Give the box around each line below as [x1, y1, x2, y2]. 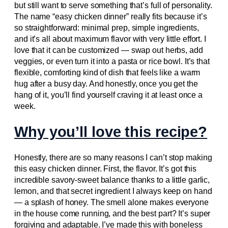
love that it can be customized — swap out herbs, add [14, 45, 203, 54]
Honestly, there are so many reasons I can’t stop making [14, 153, 212, 162]
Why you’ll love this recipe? [14, 124, 208, 140]
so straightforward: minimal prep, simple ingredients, [14, 23, 199, 32]
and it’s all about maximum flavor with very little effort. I [14, 34, 206, 43]
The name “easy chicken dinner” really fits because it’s [14, 12, 207, 21]
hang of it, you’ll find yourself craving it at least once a [14, 90, 203, 99]
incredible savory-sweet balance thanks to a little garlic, [14, 176, 210, 185]
